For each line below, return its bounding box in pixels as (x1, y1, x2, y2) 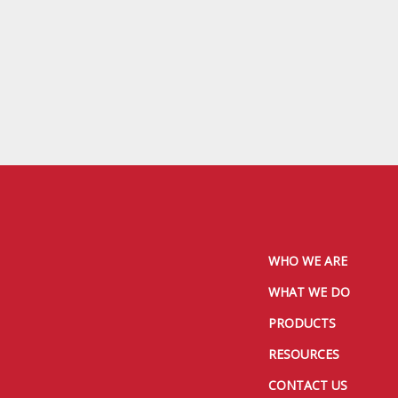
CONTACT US (268, 376, 348, 394)
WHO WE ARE (268, 251, 348, 269)
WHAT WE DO (268, 283, 351, 300)
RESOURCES (268, 345, 340, 362)
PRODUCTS (268, 314, 337, 331)
